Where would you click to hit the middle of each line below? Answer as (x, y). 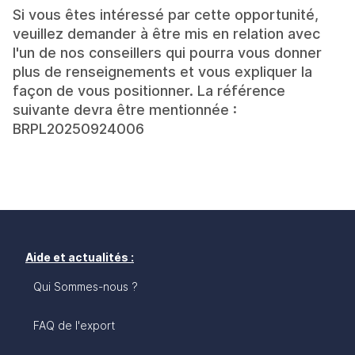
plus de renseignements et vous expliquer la (162, 71)
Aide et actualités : (80, 257)
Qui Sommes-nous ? (86, 286)
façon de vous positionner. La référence (149, 90)
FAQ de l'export (74, 325)
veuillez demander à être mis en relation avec (166, 33)
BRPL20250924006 (78, 128)
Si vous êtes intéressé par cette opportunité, (166, 14)
